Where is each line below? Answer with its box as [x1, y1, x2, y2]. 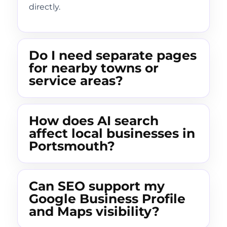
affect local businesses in [29, 126, 195, 141]
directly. [29, 2, 60, 12]
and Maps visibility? [29, 204, 160, 219]
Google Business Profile [29, 191, 185, 207]
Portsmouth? [29, 138, 115, 154]
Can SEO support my [29, 178, 165, 194]
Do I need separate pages [29, 48, 197, 63]
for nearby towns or [29, 60, 159, 76]
